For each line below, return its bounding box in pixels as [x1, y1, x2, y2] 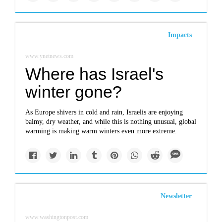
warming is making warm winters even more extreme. [25, 127, 177, 135]
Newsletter [160, 192, 192, 200]
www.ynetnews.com [25, 53, 74, 59]
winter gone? [25, 82, 122, 101]
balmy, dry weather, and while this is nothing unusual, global [25, 118, 197, 125]
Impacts [167, 31, 192, 39]
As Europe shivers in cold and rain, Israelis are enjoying [25, 109, 183, 116]
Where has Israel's [25, 64, 164, 83]
